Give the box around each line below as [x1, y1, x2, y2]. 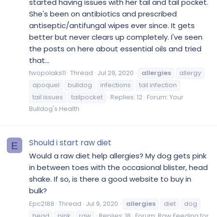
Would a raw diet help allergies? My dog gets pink [29, 151, 206, 161]
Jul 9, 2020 [86, 199, 118, 209]
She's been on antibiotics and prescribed [29, 8, 177, 19]
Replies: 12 [110, 93, 142, 102]
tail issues [32, 93, 63, 102]
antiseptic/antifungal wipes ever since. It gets [29, 20, 195, 31]
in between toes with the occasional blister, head [29, 162, 208, 173]
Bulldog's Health [29, 104, 79, 114]
